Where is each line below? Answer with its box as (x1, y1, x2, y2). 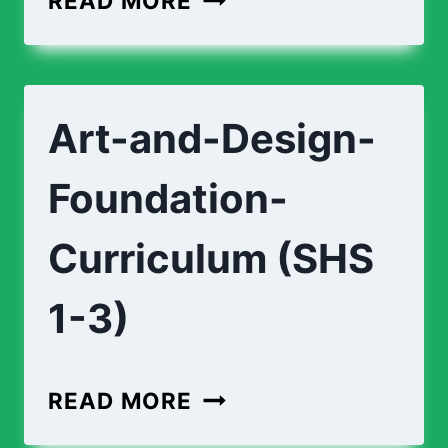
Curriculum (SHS (48, 234, 374, 283)
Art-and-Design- (48, 114, 376, 163)
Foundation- (48, 174, 288, 223)
